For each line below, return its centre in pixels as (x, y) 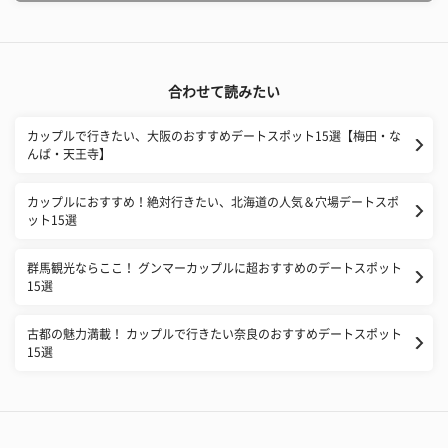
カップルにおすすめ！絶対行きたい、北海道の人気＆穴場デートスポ (213, 201)
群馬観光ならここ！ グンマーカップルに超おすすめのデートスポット (214, 267)
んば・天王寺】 (69, 153)
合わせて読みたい (224, 91)
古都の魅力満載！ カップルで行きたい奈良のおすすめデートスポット (214, 333)
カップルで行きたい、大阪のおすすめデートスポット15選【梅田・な (214, 135)
